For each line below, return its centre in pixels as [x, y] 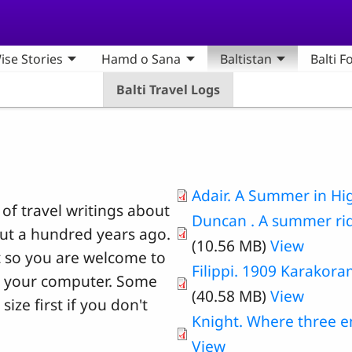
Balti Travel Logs [168, 90]
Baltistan [246, 59]
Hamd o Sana [141, 59]
